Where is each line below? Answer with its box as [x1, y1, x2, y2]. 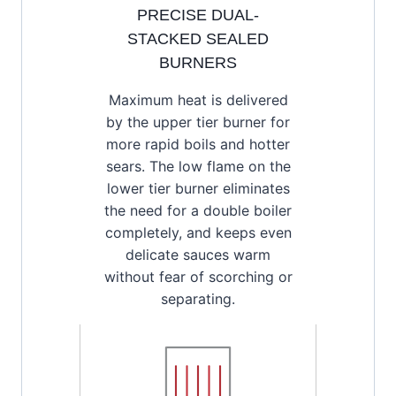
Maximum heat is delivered [108, 90, 288, 109]
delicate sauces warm [126, 245, 270, 263]
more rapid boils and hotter [106, 134, 290, 153]
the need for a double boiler [104, 201, 292, 219]
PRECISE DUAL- [137, 5, 259, 24]
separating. [161, 289, 235, 308]
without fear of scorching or [103, 267, 293, 286]
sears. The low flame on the [105, 156, 291, 175]
